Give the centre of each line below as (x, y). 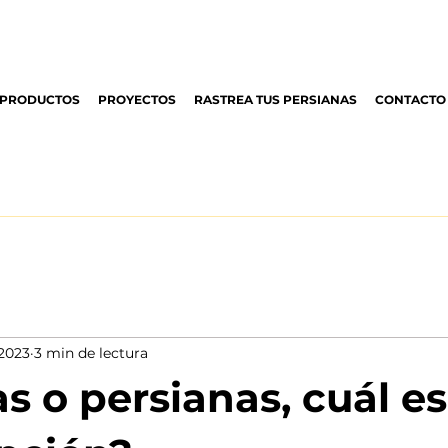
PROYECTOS (137, 100)
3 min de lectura (91, 353)
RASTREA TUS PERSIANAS (276, 100)
